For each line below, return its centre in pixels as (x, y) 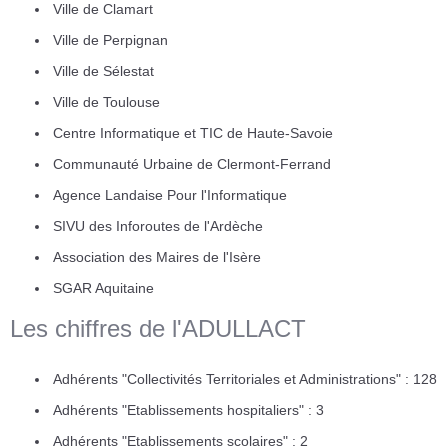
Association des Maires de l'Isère (157, 256)
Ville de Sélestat (103, 70)
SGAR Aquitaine (103, 287)
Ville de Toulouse (106, 101)
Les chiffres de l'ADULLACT (158, 328)
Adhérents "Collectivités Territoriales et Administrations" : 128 (245, 378)
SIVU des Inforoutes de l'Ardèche (158, 225)
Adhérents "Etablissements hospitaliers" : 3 (188, 409)
